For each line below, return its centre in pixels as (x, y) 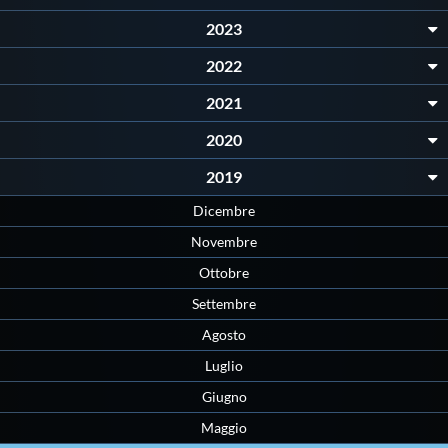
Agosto (224, 335)
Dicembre (224, 211)
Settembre (224, 304)
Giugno (224, 397)
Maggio (224, 428)
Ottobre (224, 273)
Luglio (224, 366)
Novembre (224, 242)
